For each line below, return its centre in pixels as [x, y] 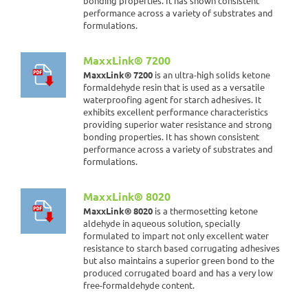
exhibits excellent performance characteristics [176, 112]
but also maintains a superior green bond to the [179, 260]
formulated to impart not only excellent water [176, 235]
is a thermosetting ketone [205, 211]
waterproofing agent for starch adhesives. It [172, 99]
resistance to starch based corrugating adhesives [181, 248]
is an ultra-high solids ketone [211, 75]
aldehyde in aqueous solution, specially [162, 223]
